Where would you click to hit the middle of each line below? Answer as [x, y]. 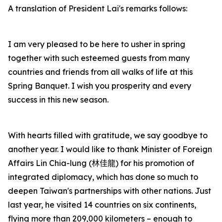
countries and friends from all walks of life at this [100, 72]
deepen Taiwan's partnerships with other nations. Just [110, 191]
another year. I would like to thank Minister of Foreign [110, 149]
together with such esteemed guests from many [99, 58]
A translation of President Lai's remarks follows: [98, 8]
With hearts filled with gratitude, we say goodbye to [108, 135]
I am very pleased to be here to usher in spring [97, 44]
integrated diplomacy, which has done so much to [103, 177]
